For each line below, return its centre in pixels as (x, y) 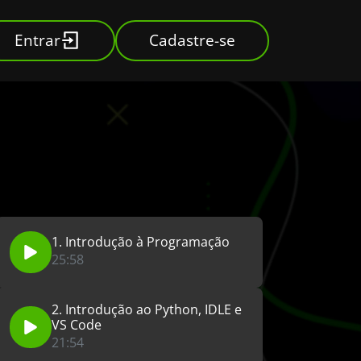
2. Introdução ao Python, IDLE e (147, 309)
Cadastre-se (192, 40)
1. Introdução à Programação (141, 242)
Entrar (37, 40)
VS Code (77, 324)
